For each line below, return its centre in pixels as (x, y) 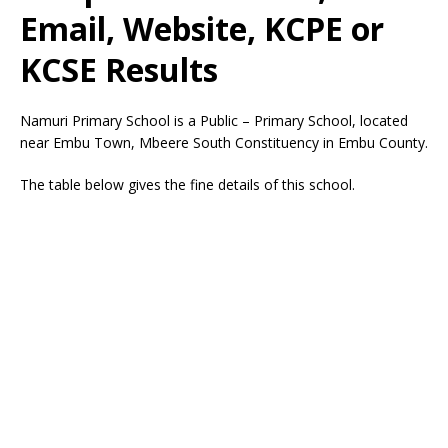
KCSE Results (119, 69)
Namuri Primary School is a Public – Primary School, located (214, 120)
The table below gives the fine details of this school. (187, 184)
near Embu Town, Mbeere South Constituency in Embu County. (224, 142)
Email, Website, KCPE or (202, 28)
